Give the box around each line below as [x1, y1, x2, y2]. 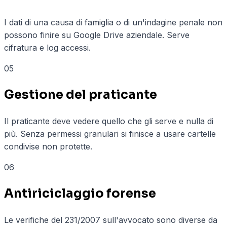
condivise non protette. [4, 141, 92, 152]
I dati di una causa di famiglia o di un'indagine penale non [4, 17, 222, 27]
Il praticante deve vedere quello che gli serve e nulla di [4, 116, 213, 126]
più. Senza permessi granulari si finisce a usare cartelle [4, 128, 216, 139]
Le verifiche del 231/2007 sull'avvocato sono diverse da [4, 214, 217, 225]
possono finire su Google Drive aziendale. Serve [4, 29, 190, 40]
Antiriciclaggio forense [4, 185, 156, 201]
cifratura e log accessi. [4, 42, 91, 53]
